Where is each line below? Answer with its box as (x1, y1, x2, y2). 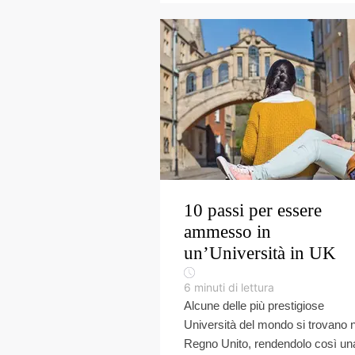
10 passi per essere (184, 200, 322, 220)
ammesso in (184, 222, 271, 242)
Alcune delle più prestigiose (184, 299, 324, 312)
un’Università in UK (184, 243, 336, 263)
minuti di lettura (194, 281, 274, 294)
